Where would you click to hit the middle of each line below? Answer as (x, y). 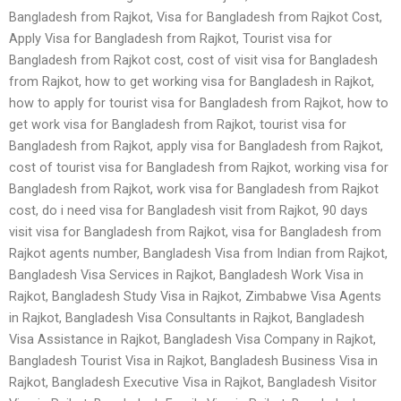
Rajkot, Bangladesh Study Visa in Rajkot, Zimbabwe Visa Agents (195, 296)
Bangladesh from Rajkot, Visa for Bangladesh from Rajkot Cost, (196, 17)
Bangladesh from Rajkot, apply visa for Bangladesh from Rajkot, (196, 146)
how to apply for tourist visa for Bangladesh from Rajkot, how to (199, 103)
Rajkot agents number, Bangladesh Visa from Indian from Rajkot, (198, 253)
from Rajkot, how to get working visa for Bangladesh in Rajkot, (192, 81)
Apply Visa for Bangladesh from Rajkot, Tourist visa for (171, 38)
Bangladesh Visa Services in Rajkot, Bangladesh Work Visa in (186, 275)
